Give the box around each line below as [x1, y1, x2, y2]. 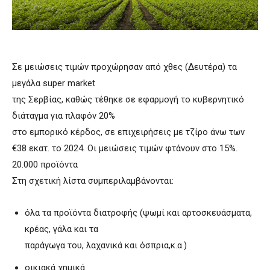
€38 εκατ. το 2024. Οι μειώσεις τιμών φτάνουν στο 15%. [12, 142, 237, 154]
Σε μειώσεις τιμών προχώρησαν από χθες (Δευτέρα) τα [12, 61, 237, 72]
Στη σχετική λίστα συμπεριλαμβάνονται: [12, 175, 174, 186]
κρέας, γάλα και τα [25, 223, 98, 234]
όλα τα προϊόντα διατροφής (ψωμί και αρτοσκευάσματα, [25, 207, 252, 218]
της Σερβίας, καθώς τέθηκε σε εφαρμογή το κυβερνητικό [12, 93, 244, 105]
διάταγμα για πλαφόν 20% [12, 110, 115, 121]
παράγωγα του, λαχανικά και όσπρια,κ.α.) [25, 239, 187, 251]
